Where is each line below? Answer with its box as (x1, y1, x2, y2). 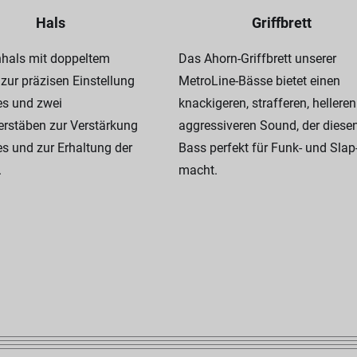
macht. (178, 163, 218, 178)
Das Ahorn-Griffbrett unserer (178, 51, 336, 66)
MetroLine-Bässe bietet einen (178, 73, 340, 88)
